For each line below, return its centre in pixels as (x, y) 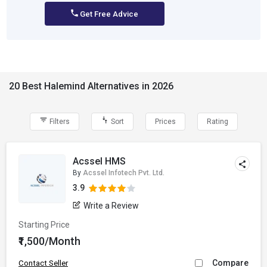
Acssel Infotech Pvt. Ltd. (124, 173)
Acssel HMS (100, 161)
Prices (165, 122)
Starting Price (44, 225)
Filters (58, 122)
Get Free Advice (108, 14)
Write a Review (111, 206)
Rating (217, 122)
